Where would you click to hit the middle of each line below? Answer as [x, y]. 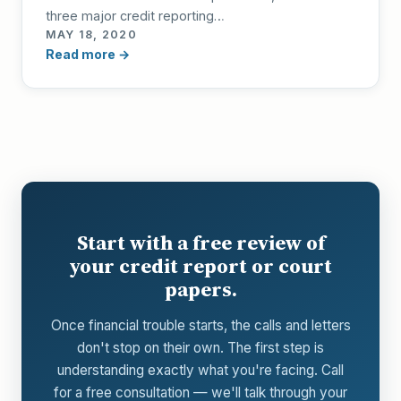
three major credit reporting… [135, 16]
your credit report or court [200, 266]
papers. [200, 290]
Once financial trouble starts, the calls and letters [200, 325]
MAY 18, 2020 [91, 34]
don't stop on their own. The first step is [200, 348]
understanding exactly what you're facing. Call [200, 370]
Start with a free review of [200, 243]
